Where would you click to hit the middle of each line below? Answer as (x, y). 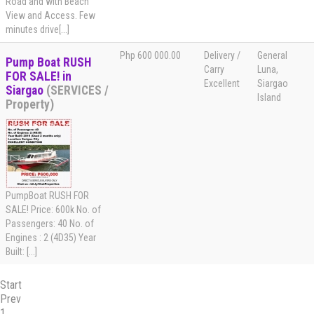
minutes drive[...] (37, 30)
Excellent (222, 84)
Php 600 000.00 (150, 56)
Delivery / (222, 56)
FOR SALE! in (39, 77)
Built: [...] (21, 252)
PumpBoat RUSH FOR (47, 196)
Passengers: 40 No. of (50, 224)
